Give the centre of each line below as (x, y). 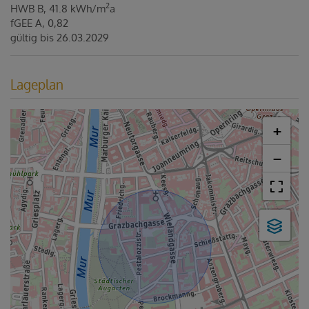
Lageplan (37, 84)
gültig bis (32, 38)
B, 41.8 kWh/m (71, 9)
